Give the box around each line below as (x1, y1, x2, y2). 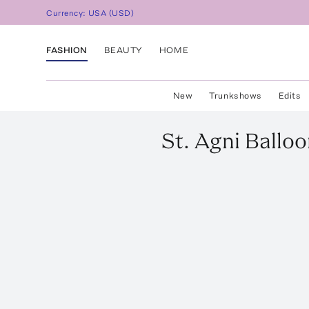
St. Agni (161, 128, 240, 154)
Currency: (46, 8, 89, 19)
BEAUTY (103, 44, 143, 55)
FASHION (46, 44, 88, 55)
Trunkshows (209, 90, 262, 101)
